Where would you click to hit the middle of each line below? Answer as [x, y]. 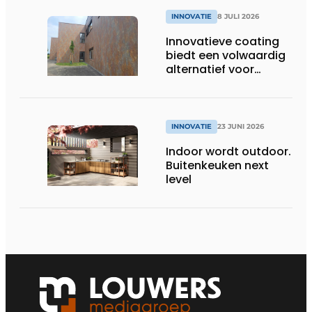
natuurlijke [195, 84]
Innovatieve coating [223, 42]
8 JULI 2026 [238, 17]
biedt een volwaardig [226, 56]
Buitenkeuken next [217, 165]
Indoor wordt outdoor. [228, 151]
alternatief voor [210, 70]
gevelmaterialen [212, 97]
